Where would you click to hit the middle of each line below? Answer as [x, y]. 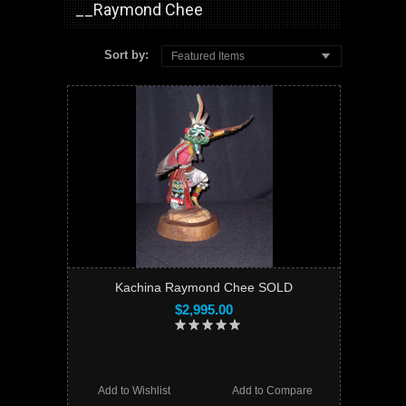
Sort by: [129, 55]
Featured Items [208, 56]
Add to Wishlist [135, 390]
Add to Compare [272, 390]
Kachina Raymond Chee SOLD [204, 287]
